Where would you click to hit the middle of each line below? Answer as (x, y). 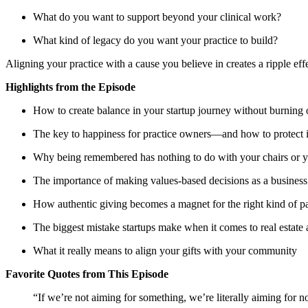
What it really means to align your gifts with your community (165, 251)
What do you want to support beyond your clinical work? (157, 17)
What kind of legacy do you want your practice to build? (155, 40)
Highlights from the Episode (70, 87)
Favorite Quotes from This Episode (87, 274)
